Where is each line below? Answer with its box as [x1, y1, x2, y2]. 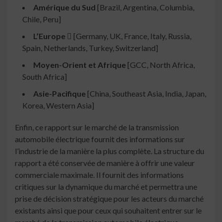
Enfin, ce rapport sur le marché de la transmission [15, 122, 179, 132]
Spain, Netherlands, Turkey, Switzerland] [22, 43, 158, 53]
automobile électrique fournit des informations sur [15, 134, 185, 144]
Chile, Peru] [22, 14, 61, 24]
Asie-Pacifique [33, 89, 86, 99]
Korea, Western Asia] [22, 101, 94, 111]
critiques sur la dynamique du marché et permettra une [15, 182, 197, 192]
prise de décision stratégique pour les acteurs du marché [15, 194, 204, 204]
